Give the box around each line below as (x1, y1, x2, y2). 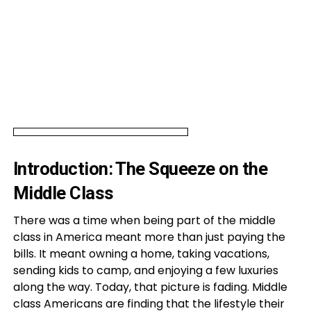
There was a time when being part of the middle (12, 212, 276, 228)
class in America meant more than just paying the (12, 228, 285, 245)
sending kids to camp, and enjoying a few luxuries (12, 262, 278, 278)
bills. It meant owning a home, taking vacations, (12, 245, 269, 262)
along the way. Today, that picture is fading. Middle (12, 278, 287, 295)
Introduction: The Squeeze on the (12, 158, 268, 179)
